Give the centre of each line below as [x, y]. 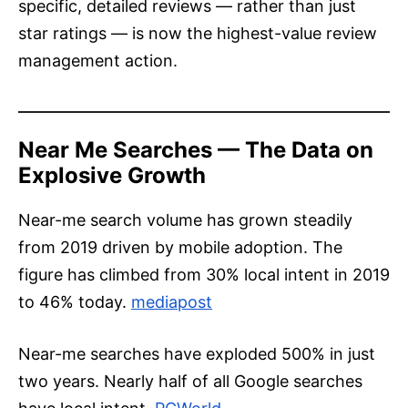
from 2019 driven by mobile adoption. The [180, 248]
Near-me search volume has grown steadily [185, 220]
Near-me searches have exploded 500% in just [197, 354]
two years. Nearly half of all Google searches [190, 382]
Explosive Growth [112, 176]
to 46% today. [72, 302]
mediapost [172, 302]
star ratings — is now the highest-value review [198, 34]
